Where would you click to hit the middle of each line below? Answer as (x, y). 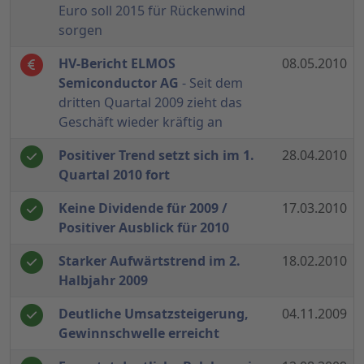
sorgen (80, 30)
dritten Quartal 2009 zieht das (150, 103)
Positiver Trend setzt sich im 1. (156, 156)
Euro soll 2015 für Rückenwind (152, 11)
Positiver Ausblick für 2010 (144, 228)
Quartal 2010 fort (114, 175)
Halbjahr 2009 (103, 281)
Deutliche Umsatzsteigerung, (154, 314)
